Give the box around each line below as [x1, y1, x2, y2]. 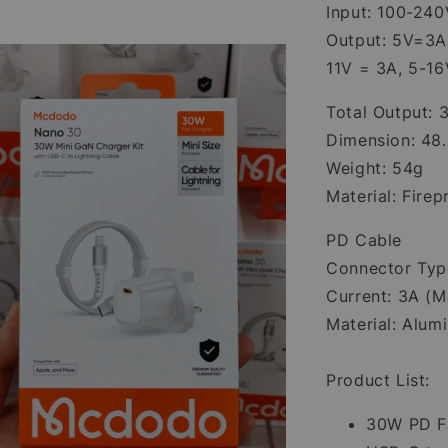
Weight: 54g [326, 158, 424, 178]
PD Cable [326, 230, 402, 250]
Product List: [326, 370, 430, 390]
